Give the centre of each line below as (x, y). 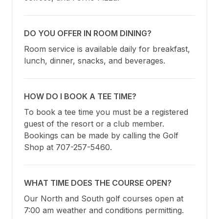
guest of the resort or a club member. (94, 124)
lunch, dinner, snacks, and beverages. (95, 61)
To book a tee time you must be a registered (106, 112)
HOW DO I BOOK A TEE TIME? (80, 97)
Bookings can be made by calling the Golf (101, 136)
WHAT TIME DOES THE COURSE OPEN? (98, 183)
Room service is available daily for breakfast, (107, 49)
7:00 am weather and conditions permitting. (104, 210)
